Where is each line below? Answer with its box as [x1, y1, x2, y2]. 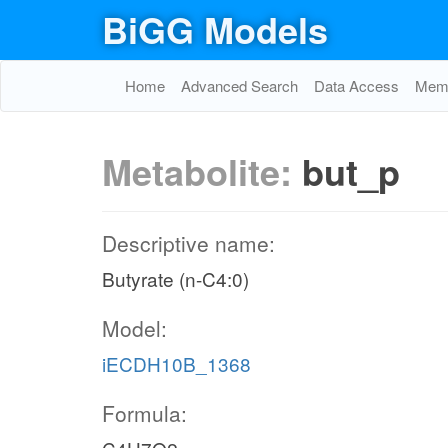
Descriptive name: [102, 228, 275, 258]
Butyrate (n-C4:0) [102, 265, 249, 292]
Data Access [314, 75, 399, 96]
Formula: [102, 398, 187, 428]
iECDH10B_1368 [102, 350, 251, 377]
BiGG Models [102, 3, 328, 55]
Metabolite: [102, 145, 302, 197]
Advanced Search [181, 75, 298, 96]
